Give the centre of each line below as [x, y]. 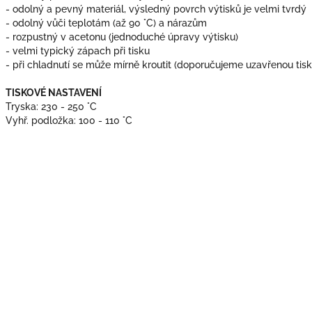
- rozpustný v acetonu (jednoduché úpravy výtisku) [122, 37]
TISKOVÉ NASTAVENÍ [54, 92]
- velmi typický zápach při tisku [78, 50]
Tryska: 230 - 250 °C [51, 106]
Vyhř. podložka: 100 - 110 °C [69, 120]
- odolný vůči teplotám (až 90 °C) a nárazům [106, 23]
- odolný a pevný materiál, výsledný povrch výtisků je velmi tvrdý [156, 9]
